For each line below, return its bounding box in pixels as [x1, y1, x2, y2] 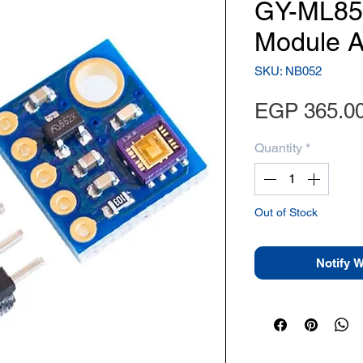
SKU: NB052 [254, 64, 322, 78]
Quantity [254, 140, 302, 156]
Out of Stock [254, 206, 318, 219]
